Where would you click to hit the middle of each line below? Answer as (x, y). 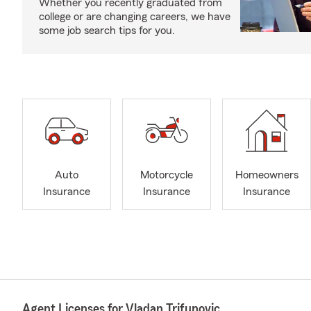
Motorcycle (167, 175)
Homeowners (267, 175)
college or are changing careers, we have (135, 17)
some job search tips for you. (107, 31)
